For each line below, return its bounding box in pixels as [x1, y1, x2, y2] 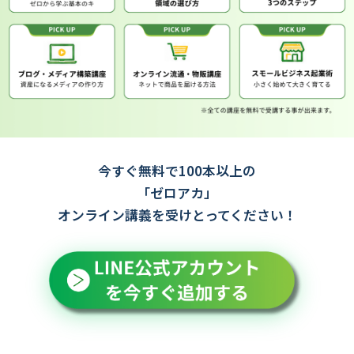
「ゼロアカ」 [137, 183, 217, 203]
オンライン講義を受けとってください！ [57, 205, 297, 225]
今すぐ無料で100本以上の [98, 161, 256, 181]
